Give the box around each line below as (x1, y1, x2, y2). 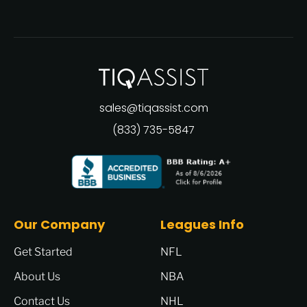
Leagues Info (160, 216, 244, 234)
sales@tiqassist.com (99, 99, 208, 116)
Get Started (14, 245, 73, 259)
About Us (14, 270, 60, 284)
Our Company (14, 216, 105, 234)
